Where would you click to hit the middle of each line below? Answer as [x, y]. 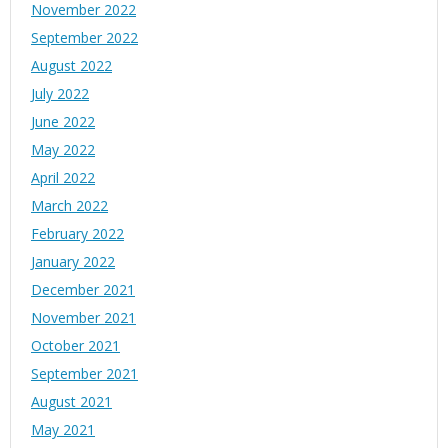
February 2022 [77, 234]
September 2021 [84, 374]
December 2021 [83, 290]
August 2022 [71, 66]
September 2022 [84, 38]
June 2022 [63, 122]
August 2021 [71, 402]
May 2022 [63, 150]
